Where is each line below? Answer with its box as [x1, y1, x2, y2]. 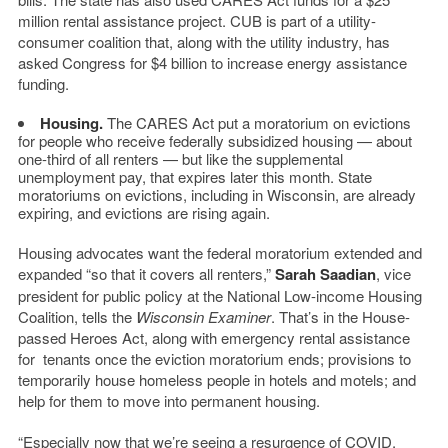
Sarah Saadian [274, 262, 376, 285]
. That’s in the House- [270, 305, 410, 327]
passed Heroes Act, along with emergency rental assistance [17, 326, 410, 348]
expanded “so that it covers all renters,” [17, 262, 275, 284]
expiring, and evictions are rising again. [17, 201, 270, 223]
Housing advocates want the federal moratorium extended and [17, 241, 422, 263]
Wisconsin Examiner [135, 305, 271, 327]
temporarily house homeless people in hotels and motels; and [17, 368, 416, 390]
